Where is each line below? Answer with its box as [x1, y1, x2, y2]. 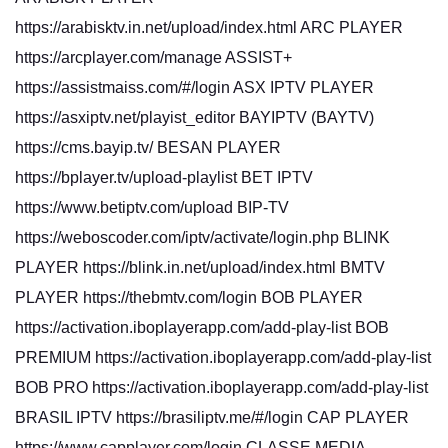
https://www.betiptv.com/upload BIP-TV [15, 199, 289, 216]
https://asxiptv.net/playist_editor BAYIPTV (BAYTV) [15, 109, 374, 126]
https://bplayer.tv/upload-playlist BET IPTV [15, 169, 313, 186]
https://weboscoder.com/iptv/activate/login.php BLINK [15, 229, 390, 246]
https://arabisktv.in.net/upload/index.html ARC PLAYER [15, 19, 403, 36]
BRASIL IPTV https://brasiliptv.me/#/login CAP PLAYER [15, 409, 409, 426]
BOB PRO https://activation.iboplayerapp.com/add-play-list [15, 379, 428, 396]
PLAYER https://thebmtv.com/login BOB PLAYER [15, 289, 363, 306]
